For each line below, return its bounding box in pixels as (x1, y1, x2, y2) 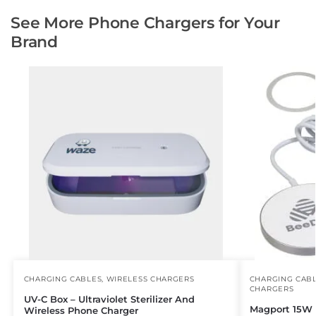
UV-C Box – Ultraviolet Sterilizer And (23, 293, 195, 305)
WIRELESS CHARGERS (106, 274, 195, 284)
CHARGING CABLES (23, 274, 102, 284)
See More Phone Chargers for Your (11, 13, 280, 32)
